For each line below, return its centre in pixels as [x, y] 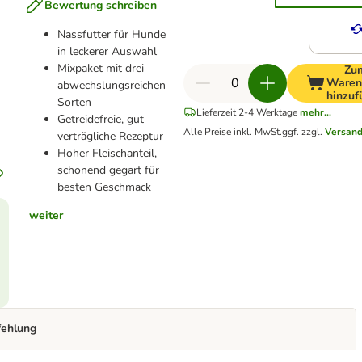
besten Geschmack [104, 187]
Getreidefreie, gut [100, 119]
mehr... [315, 112]
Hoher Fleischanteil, [107, 153]
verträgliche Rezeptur [110, 136]
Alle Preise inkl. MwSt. [232, 132]
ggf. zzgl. [303, 132]
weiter [46, 215]
